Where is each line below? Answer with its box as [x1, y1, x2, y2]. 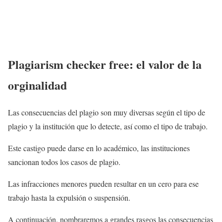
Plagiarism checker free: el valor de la [8, 55, 202, 73]
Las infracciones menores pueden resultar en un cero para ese [8, 178, 199, 189]
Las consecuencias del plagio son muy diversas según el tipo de [8, 107, 205, 118]
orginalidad [8, 76, 67, 94]
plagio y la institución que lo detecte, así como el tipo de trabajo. [8, 121, 208, 132]
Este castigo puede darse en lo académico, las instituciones [8, 143, 190, 154]
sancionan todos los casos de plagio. [8, 157, 120, 167]
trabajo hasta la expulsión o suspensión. [8, 192, 130, 203]
